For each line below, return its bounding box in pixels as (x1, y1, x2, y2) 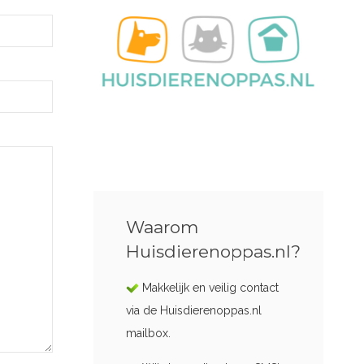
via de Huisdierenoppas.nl (126, 303, 262, 317)
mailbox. (126, 326, 171, 340)
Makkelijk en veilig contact (139, 280, 279, 294)
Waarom (126, 216, 199, 237)
